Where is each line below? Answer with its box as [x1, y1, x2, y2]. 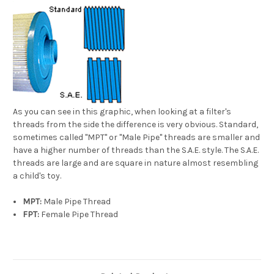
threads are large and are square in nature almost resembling [13, 157, 258, 168]
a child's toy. [13, 170, 61, 181]
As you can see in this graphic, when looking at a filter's [13, 106, 231, 117]
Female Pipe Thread [39, 209, 119, 220]
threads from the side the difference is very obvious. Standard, [13, 119, 258, 130]
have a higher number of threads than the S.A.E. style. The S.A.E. [13, 144, 259, 155]
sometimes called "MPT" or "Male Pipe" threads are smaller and [13, 131, 260, 143]
